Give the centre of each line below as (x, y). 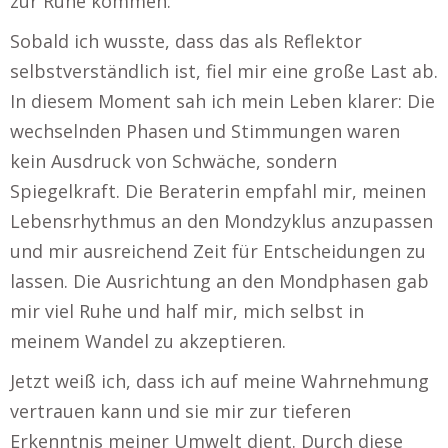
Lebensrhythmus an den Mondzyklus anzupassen (221, 221)
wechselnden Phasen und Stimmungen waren (205, 131)
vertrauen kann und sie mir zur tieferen (180, 411)
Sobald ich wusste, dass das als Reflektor (186, 41)
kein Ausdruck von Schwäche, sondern (173, 161)
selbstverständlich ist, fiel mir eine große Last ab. (224, 71)
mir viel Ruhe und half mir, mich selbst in (187, 311)
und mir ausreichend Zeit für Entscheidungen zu (218, 251)
